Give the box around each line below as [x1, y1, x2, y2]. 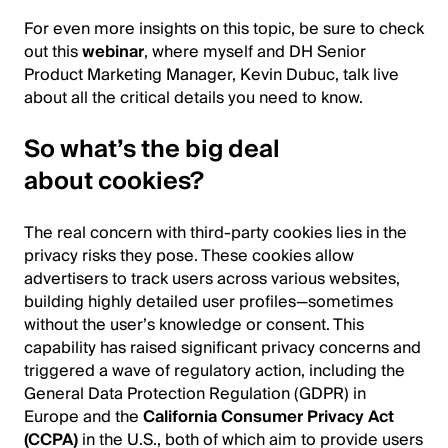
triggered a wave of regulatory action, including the [24, 356, 405, 385]
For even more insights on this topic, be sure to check [24, 14, 424, 43]
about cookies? [24, 160, 204, 202]
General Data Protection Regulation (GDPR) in [24, 379, 366, 408]
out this [24, 37, 82, 66]
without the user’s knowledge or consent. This [24, 310, 364, 339]
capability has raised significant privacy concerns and [24, 333, 421, 362]
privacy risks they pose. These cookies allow [24, 241, 354, 270]
